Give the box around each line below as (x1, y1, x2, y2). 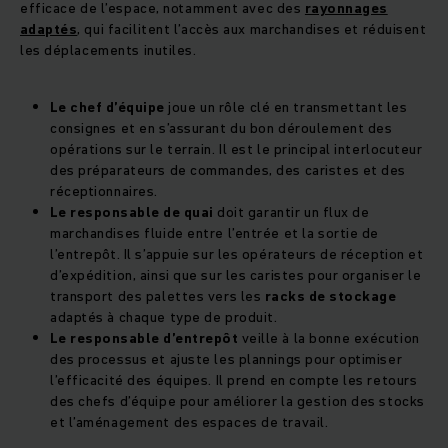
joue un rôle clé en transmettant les (164, 96, 408, 117)
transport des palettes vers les (50, 285, 265, 306)
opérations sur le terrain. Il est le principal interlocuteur (50, 138, 423, 159)
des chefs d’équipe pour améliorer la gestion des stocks (50, 390, 425, 411)
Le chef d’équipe (50, 96, 165, 117)
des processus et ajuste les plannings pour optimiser (50, 348, 403, 369)
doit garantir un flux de (213, 201, 370, 222)
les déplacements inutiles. (20, 39, 201, 60)
